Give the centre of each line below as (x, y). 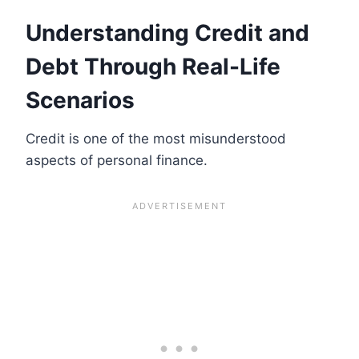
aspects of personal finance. (117, 160)
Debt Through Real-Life (153, 66)
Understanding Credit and (167, 32)
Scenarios (80, 100)
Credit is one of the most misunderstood (156, 138)
